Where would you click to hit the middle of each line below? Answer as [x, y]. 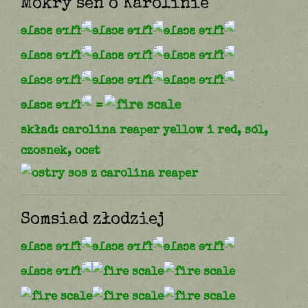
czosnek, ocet [60, 151]
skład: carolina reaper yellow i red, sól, [144, 130]
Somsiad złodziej [92, 219]
